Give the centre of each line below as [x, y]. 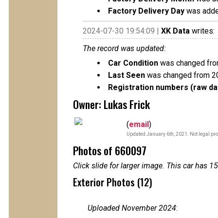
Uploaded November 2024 [132, 208]
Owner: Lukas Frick [111, 104]
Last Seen [127, 75]
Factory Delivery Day [146, 11]
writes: [202, 31]
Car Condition [133, 63]
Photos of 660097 [110, 150]
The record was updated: [124, 48]
